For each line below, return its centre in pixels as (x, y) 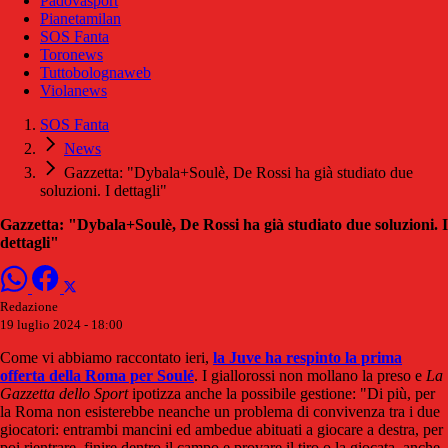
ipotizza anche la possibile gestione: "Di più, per (281, 394)
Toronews (71, 55)
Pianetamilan (80, 19)
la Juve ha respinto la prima (307, 358)
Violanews (73, 91)
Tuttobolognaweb (95, 73)
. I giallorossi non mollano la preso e (310, 376)
